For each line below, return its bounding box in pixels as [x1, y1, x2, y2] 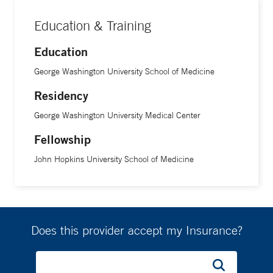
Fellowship [34, 132, 91, 147]
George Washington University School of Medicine [34, 66, 214, 77]
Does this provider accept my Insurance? [30, 223, 243, 237]
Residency [34, 88, 88, 103]
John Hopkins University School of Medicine [34, 154, 194, 165]
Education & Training [34, 18, 151, 34]
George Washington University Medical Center [34, 110, 200, 121]
